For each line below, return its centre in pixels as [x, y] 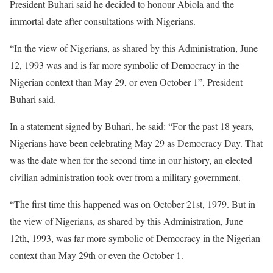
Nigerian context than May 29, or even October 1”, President [126, 82]
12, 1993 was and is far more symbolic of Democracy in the [125, 65]
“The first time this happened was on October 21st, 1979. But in [133, 204]
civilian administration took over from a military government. [125, 177]
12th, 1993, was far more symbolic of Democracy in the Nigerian [135, 238]
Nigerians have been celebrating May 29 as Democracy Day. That [136, 143]
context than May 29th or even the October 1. [97, 255]
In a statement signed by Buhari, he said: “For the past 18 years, [132, 126]
